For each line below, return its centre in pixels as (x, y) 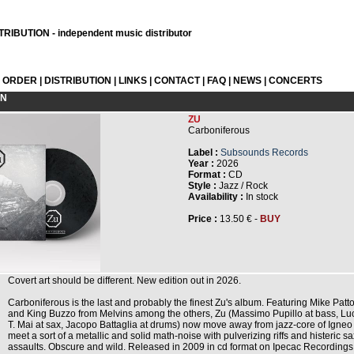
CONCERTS (296, 81)
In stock (261, 197)
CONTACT (177, 81)
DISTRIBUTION (78, 81)
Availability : (216, 197)
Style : (202, 186)
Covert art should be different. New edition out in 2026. (124, 281)
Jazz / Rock (242, 186)
